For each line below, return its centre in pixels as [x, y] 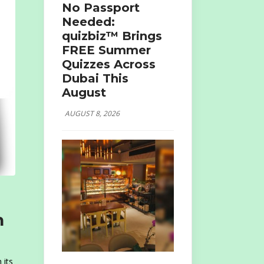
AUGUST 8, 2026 [92, 113]
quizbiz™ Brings [112, 36]
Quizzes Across [108, 64]
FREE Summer [106, 50]
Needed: [88, 22]
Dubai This [95, 78]
